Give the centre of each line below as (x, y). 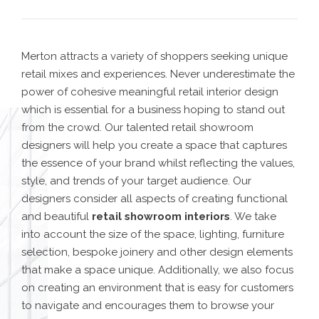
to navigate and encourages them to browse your (148, 306)
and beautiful (57, 217)
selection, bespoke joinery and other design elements (157, 252)
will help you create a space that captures (179, 146)
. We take (253, 217)
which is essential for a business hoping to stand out (153, 110)
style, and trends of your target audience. (127, 181)
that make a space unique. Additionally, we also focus (157, 270)
